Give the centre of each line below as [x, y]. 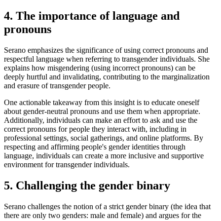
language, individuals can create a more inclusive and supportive [104, 155]
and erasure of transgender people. [57, 85]
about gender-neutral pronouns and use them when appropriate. [102, 111]
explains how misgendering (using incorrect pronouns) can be [100, 68]
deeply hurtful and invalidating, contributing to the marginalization [107, 76]
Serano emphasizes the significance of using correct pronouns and [106, 50]
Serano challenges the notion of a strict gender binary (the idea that [107, 206]
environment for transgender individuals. [67, 164]
